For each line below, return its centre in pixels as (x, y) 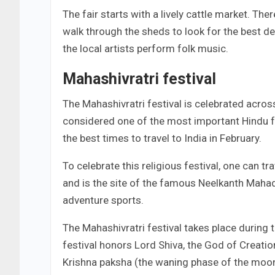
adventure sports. (103, 200)
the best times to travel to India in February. (162, 138)
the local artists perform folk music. (145, 49)
